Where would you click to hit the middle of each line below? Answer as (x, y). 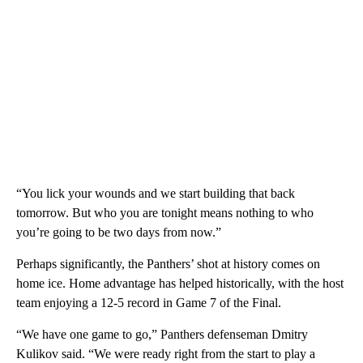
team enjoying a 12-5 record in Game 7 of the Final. (149, 302)
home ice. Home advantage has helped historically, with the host (180, 283)
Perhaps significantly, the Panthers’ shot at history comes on (168, 263)
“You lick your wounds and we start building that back (156, 193)
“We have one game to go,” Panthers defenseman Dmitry (162, 334)
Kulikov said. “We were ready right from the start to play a (166, 353)
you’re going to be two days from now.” (119, 232)
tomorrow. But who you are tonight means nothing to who (165, 212)
